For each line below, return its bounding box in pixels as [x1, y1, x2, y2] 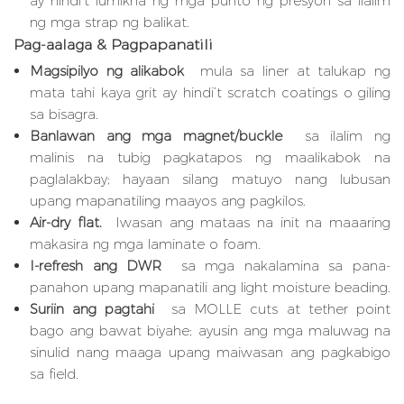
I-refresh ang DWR [30, 257, 171, 275]
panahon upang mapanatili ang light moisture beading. [30, 279, 390, 297]
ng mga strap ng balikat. [30, 14, 189, 32]
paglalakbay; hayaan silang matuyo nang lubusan [30, 170, 390, 188]
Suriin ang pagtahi [30, 300, 163, 318]
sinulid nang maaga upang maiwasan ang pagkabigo [30, 344, 390, 362]
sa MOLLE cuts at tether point [162, 300, 391, 318]
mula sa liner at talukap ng [192, 62, 390, 80]
